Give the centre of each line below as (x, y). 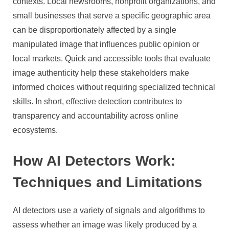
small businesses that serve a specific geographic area (112, 15)
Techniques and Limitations (108, 182)
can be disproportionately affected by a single (95, 30)
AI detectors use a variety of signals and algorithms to (109, 210)
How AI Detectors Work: (94, 160)
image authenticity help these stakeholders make (101, 73)
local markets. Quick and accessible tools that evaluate (112, 58)
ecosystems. (35, 130)
